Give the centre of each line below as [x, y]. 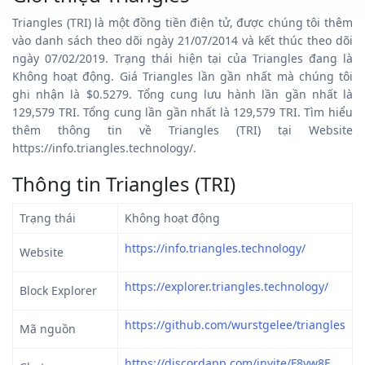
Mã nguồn [48, 328]
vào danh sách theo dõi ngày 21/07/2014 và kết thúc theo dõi [182, 40]
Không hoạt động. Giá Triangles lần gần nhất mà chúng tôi [182, 76]
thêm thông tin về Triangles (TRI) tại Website [182, 130]
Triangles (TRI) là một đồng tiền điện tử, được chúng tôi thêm [182, 22]
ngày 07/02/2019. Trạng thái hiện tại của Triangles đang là [182, 58]
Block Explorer [58, 290]
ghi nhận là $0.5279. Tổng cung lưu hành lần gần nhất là [182, 94]
